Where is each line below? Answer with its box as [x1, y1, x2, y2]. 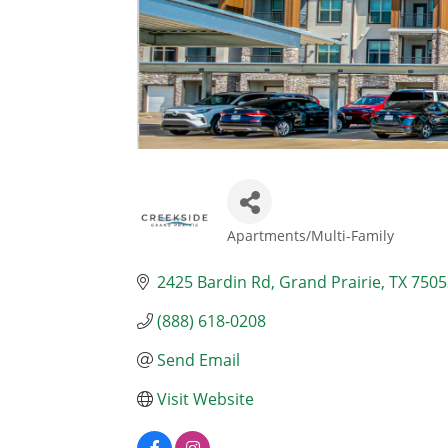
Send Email [157, 348, 240, 371]
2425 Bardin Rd [157, 270, 271, 293]
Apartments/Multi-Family [227, 225, 394, 245]
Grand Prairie [279, 270, 381, 293]
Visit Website [157, 387, 254, 410]
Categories [226, 238, 317, 261]
